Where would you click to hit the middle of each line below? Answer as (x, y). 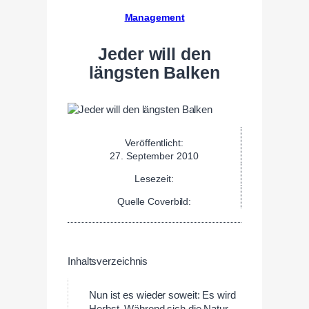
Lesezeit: (154, 178)
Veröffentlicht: (154, 142)
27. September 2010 (154, 156)
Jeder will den (154, 54)
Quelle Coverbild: (154, 201)
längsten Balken (154, 72)
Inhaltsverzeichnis (108, 261)
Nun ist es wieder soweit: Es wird (162, 296)
